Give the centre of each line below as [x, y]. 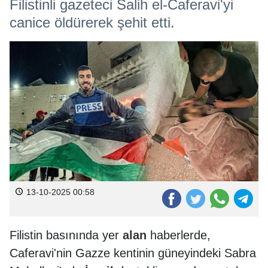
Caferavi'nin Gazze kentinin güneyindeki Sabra [133, 253]
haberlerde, [179, 235]
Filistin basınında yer [66, 235]
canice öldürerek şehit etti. [92, 22]
